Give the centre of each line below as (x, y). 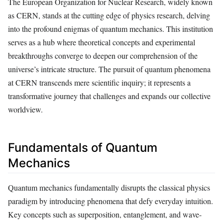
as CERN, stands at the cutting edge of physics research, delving (109, 15)
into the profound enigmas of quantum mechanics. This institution (111, 28)
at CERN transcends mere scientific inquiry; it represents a (99, 82)
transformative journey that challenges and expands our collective (109, 96)
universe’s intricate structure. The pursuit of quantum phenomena (109, 69)
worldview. (25, 109)
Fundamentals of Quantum (83, 147)
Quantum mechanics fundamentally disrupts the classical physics (109, 187)
